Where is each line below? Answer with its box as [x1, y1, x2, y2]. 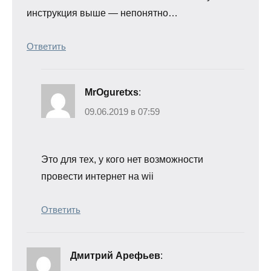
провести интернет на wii [41, 171, 154, 181]
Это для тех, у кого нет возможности [41, 154, 203, 165]
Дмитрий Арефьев [70, 250, 160, 261]
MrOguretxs [85, 87, 139, 98]
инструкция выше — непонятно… [27, 8, 178, 19]
